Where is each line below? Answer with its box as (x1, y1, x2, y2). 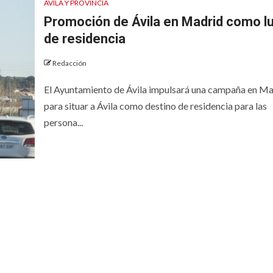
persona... (43, 116, 83, 128)
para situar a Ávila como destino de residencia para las (43, 99, 267, 112)
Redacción (52, 58, 87, 68)
